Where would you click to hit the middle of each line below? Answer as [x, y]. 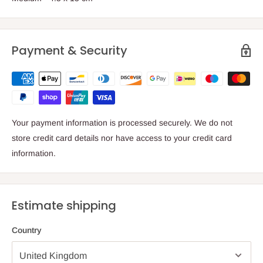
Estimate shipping [64, 205]
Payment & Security [70, 50]
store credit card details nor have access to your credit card [122, 138]
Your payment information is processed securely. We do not [122, 122]
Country [27, 230]
